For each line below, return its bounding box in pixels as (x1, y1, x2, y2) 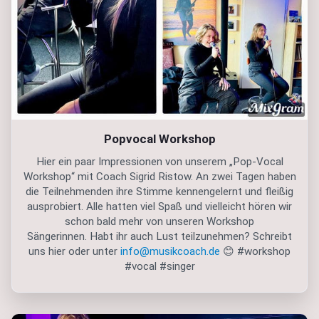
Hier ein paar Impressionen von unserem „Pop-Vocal (36, 155, 283, 169)
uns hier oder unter (28, 245, 120, 258)
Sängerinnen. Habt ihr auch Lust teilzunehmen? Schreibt (27, 230, 292, 244)
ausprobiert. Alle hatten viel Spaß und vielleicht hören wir (27, 200, 292, 214)
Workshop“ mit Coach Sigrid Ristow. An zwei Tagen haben (23, 170, 296, 184)
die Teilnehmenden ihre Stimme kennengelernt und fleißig (26, 185, 293, 199)
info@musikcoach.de (120, 245, 220, 258)
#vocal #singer (124, 260, 195, 273)
